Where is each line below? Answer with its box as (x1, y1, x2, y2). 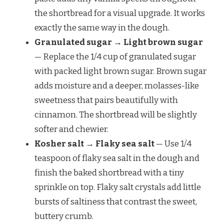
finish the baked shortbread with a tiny (34, 167, 184, 178)
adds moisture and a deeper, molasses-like (34, 80, 199, 91)
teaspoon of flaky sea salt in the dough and (34, 153, 199, 164)
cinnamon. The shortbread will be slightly (34, 109, 197, 120)
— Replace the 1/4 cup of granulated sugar (34, 51, 196, 62)
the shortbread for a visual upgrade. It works (34, 8, 205, 19)
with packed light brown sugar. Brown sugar (34, 66, 206, 77)
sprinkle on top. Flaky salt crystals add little (34, 182, 201, 193)
